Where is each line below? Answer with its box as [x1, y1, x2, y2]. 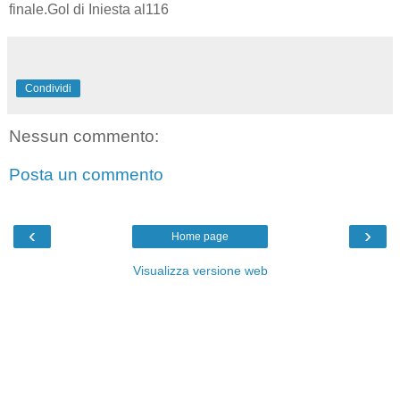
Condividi [25, 81, 71, 95]
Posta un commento [9, 165, 163, 185]
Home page [171, 229, 229, 243]
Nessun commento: [9, 126, 159, 146]
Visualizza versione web [132, 262, 268, 278]
